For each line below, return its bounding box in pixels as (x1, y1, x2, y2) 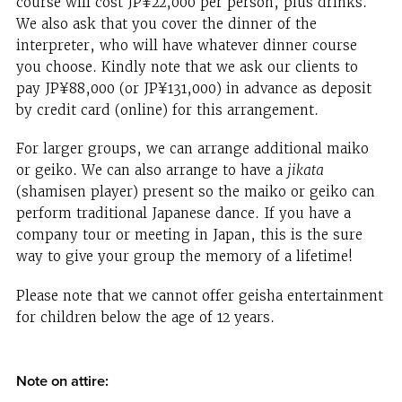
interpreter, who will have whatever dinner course (15, 36, 357, 54)
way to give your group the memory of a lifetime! (15, 248, 353, 266)
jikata (286, 162, 324, 180)
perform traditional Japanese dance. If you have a (15, 205, 351, 223)
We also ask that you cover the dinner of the (15, 14, 317, 32)
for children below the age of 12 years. (15, 308, 275, 326)
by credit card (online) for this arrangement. (15, 100, 319, 118)
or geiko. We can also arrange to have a (15, 162, 287, 179)
